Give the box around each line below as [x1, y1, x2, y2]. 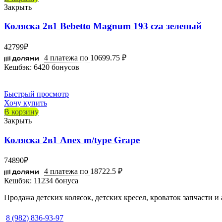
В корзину [4, 108, 39, 116]
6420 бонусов [32, 63, 79, 71]
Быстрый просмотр [4, 90, 69, 98]
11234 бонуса [32, 176, 78, 185]
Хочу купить [4, 99, 47, 107]
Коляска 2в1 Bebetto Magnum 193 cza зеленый [4, 21, 202, 32]
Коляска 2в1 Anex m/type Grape [4, 134, 140, 145]
